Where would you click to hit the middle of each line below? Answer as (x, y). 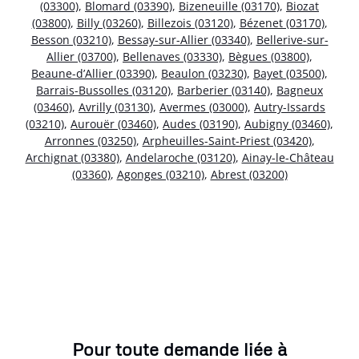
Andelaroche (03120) (180, 158)
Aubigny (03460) (287, 124)
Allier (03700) (81, 57)
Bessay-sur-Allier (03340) (184, 40)
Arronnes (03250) (90, 141)
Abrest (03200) (249, 175)
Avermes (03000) (204, 107)
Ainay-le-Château (288, 158)
